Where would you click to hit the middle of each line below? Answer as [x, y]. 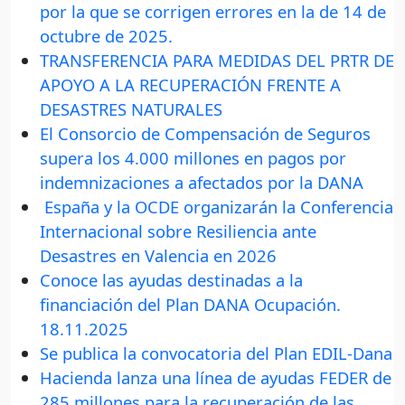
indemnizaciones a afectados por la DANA [202, 183]
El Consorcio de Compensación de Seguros [205, 134]
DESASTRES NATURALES [131, 109]
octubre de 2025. [106, 36]
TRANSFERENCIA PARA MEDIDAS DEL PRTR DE [217, 61]
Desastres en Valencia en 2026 [158, 256]
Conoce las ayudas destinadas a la [171, 280]
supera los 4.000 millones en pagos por [193, 158]
